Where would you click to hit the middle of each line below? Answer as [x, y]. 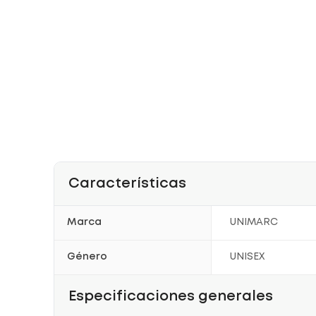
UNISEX [248, 257]
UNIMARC [254, 222]
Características [127, 183]
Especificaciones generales [171, 296]
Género [87, 257]
